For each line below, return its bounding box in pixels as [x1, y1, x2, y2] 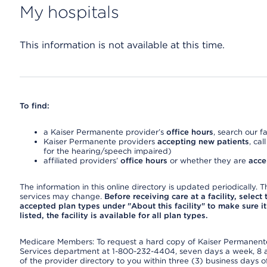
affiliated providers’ [43, 156, 120, 165]
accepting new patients [157, 137, 249, 146]
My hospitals [19, 2, 119, 22]
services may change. [19, 192, 104, 201]
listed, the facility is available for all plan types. [19, 211, 208, 220]
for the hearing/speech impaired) [43, 147, 172, 156]
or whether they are [167, 156, 249, 165]
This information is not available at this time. [19, 39, 225, 51]
